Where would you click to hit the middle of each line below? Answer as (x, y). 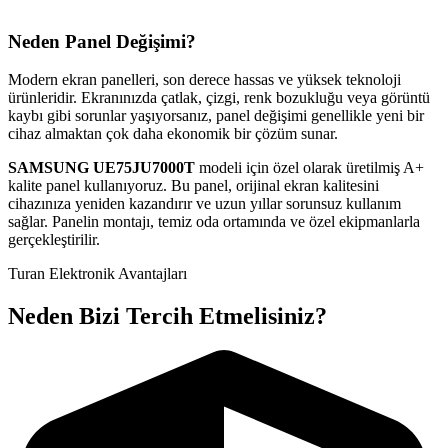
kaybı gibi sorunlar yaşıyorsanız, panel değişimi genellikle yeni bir (216, 116)
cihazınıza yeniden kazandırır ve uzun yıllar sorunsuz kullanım (204, 204)
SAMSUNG (48, 168)
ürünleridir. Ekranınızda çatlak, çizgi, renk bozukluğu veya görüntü (219, 98)
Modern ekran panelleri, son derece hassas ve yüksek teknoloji (204, 80)
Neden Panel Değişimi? (102, 41)
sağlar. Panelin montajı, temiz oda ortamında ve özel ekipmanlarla (214, 222)
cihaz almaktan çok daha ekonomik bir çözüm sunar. (173, 134)
